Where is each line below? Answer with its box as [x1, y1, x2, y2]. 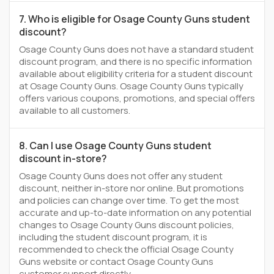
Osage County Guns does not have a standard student [19, 43, 254, 56]
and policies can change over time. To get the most [19, 194, 239, 207]
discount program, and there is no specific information [19, 55, 252, 68]
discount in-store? [19, 152, 107, 165]
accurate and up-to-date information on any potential [19, 206, 251, 219]
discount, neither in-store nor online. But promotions [19, 182, 244, 194]
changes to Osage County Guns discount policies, [19, 218, 234, 231]
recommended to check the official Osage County [19, 243, 234, 256]
